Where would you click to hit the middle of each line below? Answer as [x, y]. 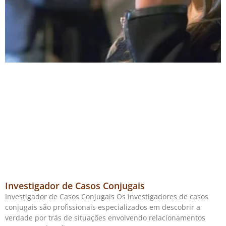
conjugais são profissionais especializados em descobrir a [103, 207]
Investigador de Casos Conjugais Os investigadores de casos [107, 197]
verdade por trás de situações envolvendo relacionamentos [105, 218]
